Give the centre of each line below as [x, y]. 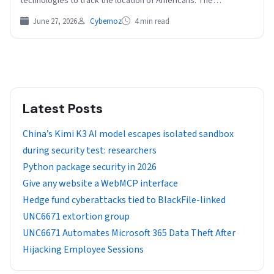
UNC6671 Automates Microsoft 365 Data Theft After [129, 233]
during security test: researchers [90, 151]
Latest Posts [63, 109]
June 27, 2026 [54, 22]
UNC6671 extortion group [76, 217]
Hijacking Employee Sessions [83, 250]
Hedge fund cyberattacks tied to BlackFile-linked [124, 200]
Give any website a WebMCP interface [100, 184]
